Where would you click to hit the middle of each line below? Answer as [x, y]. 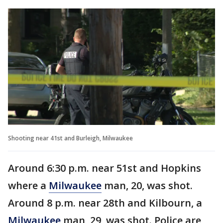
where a [28, 185]
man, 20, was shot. [147, 185]
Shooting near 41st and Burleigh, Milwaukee [70, 138]
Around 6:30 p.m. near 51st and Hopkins [105, 168]
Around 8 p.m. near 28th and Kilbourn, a [105, 203]
